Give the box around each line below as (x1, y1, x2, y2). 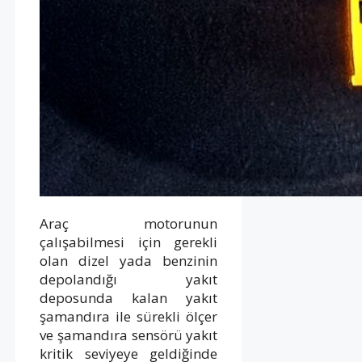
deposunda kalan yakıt (40, 288, 218, 307)
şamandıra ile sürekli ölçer (40, 306, 218, 326)
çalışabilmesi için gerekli (40, 232, 218, 251)
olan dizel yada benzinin (40, 250, 218, 270)
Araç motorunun (40, 213, 218, 233)
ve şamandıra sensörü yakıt (40, 325, 218, 344)
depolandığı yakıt (40, 269, 218, 288)
